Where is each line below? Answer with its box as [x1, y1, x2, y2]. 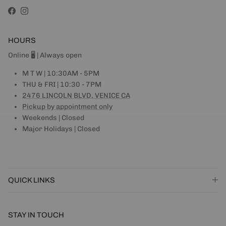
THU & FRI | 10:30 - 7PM [22, 80, 101, 89]
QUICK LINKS [8, 176, 55, 184]
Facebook [11, 9, 43, 18]
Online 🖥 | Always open [8, 50, 82, 60]
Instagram [24, 9, 59, 18]
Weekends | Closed [22, 113, 84, 122]
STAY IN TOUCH [8, 210, 64, 219]
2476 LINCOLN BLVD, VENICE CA [22, 91, 130, 100]
